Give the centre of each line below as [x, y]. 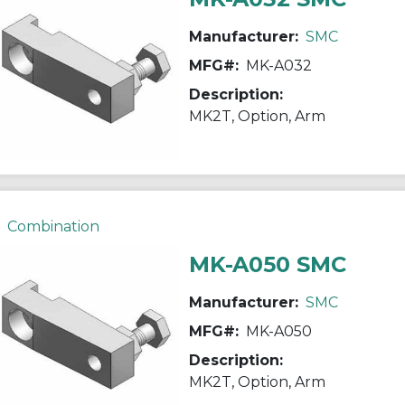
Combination [53, 226]
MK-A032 [278, 65]
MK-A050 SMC [267, 264]
